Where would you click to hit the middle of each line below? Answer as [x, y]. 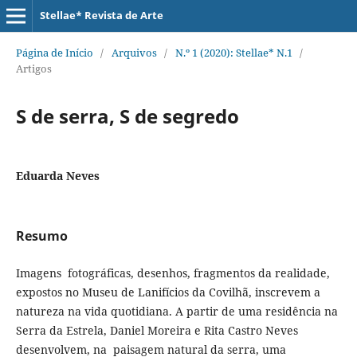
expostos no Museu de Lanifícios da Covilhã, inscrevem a [168, 292]
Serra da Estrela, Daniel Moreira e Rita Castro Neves [157, 330]
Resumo [41, 235]
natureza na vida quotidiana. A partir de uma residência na [177, 311]
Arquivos [134, 52]
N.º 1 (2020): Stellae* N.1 [233, 52]
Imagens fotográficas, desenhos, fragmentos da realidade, [173, 273]
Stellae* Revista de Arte [101, 15]
